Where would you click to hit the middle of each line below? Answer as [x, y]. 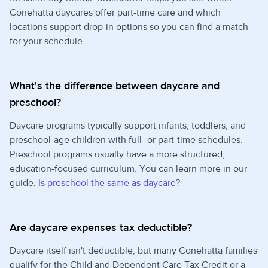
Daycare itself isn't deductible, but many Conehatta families [133, 250]
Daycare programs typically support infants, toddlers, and [128, 125]
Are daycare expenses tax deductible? [101, 227]
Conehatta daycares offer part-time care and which [115, 12]
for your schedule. [47, 41]
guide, [24, 183]
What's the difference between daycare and [115, 86]
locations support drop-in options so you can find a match [129, 27]
